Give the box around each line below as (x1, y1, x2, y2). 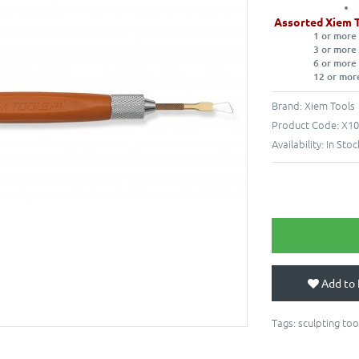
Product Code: (272, 116, 341, 132)
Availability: (272, 135, 326, 151)
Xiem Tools (305, 97, 355, 113)
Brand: (272, 97, 305, 113)
